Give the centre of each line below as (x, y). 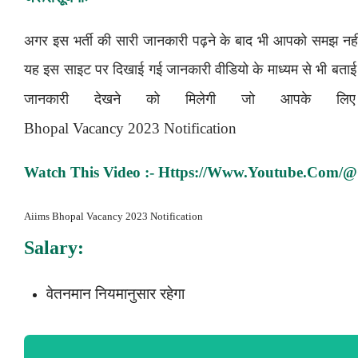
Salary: (54, 247)
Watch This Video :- (91, 172)
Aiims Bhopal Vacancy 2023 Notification (113, 216)
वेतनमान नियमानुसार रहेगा (115, 293)
